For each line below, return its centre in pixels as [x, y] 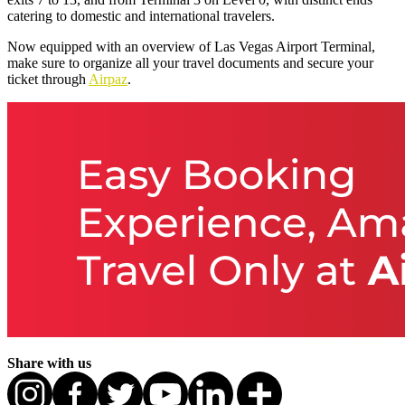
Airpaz [108, 80]
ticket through [48, 80]
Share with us [49, 363]
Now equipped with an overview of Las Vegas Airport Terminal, [191, 47]
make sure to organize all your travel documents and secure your [190, 63]
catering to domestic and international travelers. [141, 16]
